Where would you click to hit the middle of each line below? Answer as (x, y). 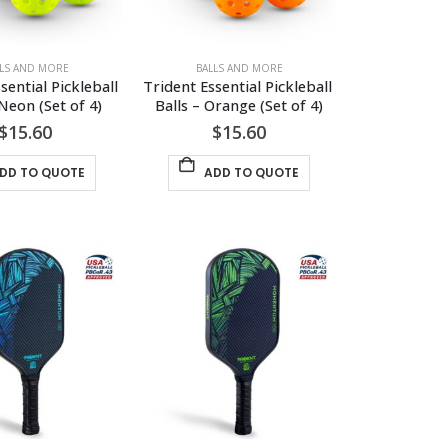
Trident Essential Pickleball (239, 86)
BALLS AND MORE (239, 68)
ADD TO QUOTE (251, 172)
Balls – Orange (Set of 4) (239, 105)
